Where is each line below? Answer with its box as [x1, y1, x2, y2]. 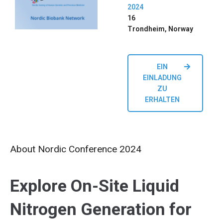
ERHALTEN [144, 96, 180, 104]
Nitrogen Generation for [10, 199, 192, 219]
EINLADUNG [142, 74, 182, 82]
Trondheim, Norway [127, 25, 193, 33]
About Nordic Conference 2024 [10, 143, 141, 155]
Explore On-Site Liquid [10, 176, 179, 196]
